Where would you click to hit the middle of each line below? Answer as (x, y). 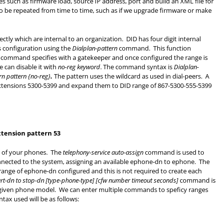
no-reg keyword (79, 67)
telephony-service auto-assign (103, 152)
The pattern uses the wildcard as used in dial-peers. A (131, 76)
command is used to (174, 152)
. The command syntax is (137, 67)
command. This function (154, 48)
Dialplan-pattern (95, 48)
